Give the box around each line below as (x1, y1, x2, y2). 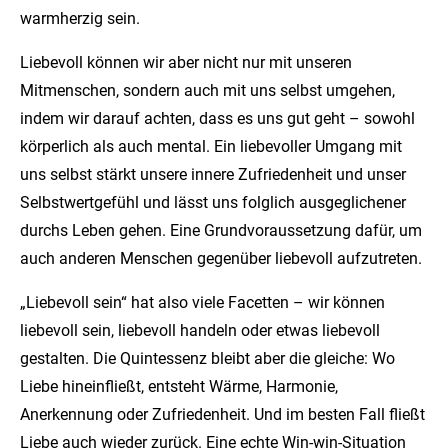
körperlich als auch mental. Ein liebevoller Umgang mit (20, 137, 402, 156)
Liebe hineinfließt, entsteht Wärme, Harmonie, (20, 377, 338, 396)
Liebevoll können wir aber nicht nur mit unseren (20, 53, 352, 72)
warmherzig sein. (20, 9, 140, 28)
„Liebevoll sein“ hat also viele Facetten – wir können (20, 293, 385, 312)
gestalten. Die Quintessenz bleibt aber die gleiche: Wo (20, 349, 395, 368)
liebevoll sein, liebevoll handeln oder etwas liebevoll (20, 321, 380, 340)
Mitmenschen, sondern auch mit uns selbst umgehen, (20, 81, 395, 100)
